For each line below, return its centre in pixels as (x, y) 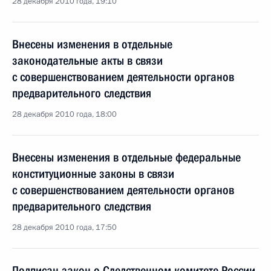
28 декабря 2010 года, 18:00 (64, 114)
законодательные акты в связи (87, 60)
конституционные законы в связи (93, 174)
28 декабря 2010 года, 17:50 (64, 227)
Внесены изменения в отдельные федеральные (126, 157)
